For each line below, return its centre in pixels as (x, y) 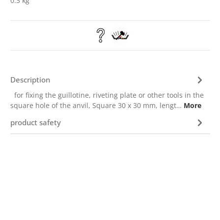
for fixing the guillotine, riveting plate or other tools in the (107, 95)
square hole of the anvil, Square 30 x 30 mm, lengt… (97, 105)
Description (30, 79)
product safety (36, 122)
